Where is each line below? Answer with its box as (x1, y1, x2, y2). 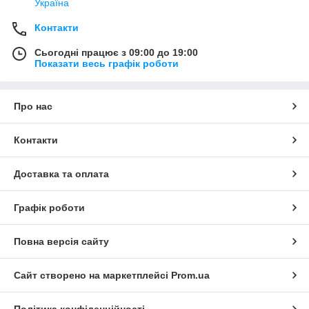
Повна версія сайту (14, 235, 109, 247)
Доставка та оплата (14, 168, 109, 179)
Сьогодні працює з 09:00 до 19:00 (34, 46, 198, 58)
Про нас (14, 100, 52, 112)
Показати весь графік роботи (34, 57, 179, 69)
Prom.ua (171, 269, 210, 281)
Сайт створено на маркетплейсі (14, 269, 171, 281)
